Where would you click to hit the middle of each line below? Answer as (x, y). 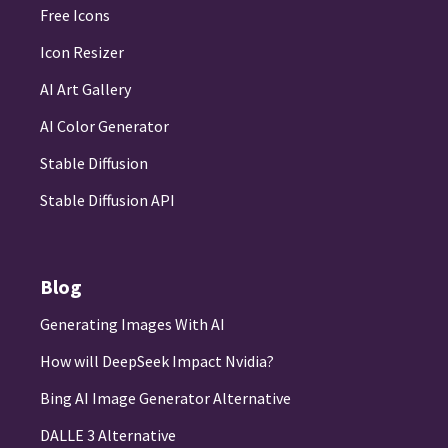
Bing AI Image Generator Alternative (165, 398)
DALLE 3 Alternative (108, 435)
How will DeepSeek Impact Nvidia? (157, 361)
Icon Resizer (82, 52)
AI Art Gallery (85, 89)
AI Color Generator (104, 126)
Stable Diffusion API (107, 200)
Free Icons (75, 15)
